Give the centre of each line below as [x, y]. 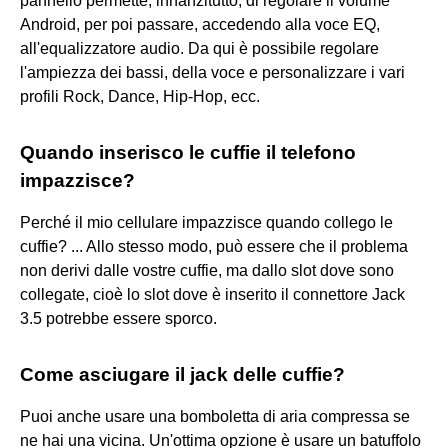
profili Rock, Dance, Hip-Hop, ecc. [140, 96]
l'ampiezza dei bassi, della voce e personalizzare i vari [212, 72]
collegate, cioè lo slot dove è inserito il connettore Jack [212, 294]
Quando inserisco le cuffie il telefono [188, 152]
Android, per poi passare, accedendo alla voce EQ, [200, 24]
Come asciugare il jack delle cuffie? [182, 374]
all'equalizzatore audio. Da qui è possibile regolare [199, 48]
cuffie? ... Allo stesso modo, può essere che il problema [214, 246]
